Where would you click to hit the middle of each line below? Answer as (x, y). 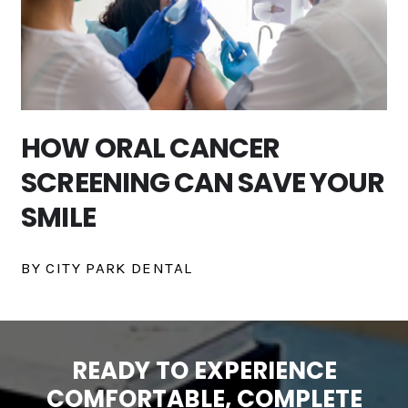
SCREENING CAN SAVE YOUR (203, 183)
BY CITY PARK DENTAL (107, 267)
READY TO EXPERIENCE (204, 370)
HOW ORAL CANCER (151, 148)
